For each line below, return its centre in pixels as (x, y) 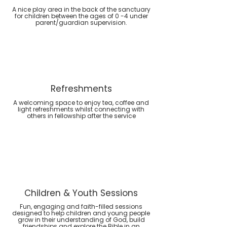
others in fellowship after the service (81, 116)
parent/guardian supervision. (81, 23)
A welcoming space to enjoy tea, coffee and (81, 103)
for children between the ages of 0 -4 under (81, 16)
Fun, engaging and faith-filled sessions (81, 206)
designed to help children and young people (81, 213)
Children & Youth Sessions (81, 193)
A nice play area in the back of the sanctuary (81, 9)
